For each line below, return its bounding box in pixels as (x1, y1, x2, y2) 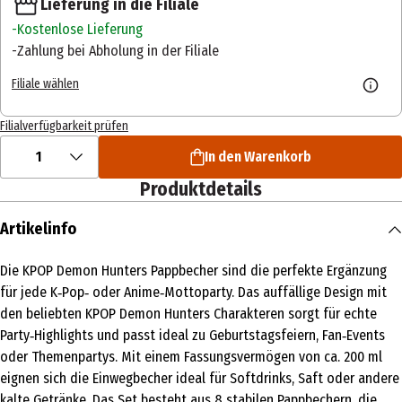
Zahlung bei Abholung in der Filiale (17, 42, 219, 60)
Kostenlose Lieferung (17, 21, 143, 39)
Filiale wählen (12, 75, 79, 92)
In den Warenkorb (204, 148, 311, 166)
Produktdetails (140, 178, 262, 202)
